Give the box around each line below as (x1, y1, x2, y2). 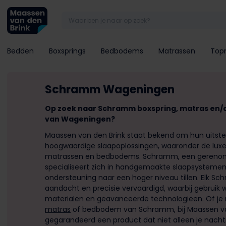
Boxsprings (49, 46, 86, 56)
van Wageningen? (45, 114, 115, 125)
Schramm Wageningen (45, 82, 175, 98)
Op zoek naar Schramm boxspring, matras (45, 103, 208, 114)
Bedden (7, 46, 34, 56)
